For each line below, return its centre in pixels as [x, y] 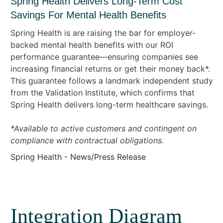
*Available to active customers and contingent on [103, 128]
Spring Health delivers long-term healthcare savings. [110, 104]
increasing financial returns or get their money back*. [110, 68]
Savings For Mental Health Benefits [88, 15]
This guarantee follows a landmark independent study [111, 80]
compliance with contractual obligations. [87, 140]
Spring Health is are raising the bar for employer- [103, 33]
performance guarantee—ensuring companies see [104, 56]
